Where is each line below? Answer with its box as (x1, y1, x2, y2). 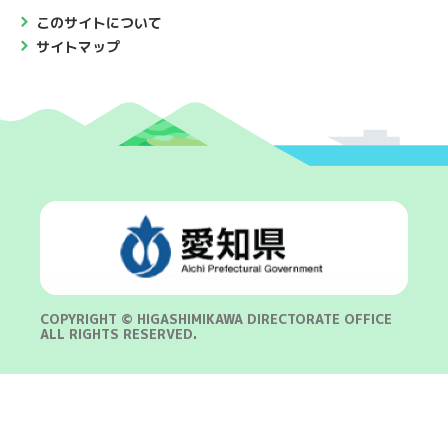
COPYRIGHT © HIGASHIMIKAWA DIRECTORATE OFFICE (40, 310, 393, 329)
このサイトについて (36, 12, 162, 32)
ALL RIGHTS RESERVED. (40, 325, 198, 344)
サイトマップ (36, 36, 120, 56)
